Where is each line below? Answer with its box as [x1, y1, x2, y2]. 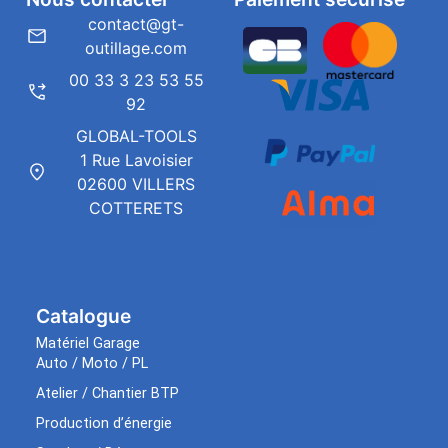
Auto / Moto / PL [36, 354, 148, 372]
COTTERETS [89, 198, 184, 219]
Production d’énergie [36, 414, 172, 432]
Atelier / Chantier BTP [36, 384, 179, 402]
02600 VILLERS [77, 174, 196, 195]
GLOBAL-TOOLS [75, 126, 197, 147]
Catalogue [36, 303, 131, 328]
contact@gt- [88, 14, 185, 35]
